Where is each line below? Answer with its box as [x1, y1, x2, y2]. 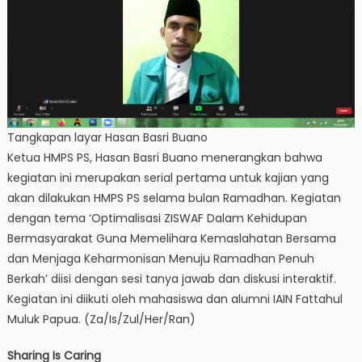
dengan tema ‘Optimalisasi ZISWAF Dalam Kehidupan [6, 210, 307, 227]
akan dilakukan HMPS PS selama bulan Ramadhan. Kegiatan [6, 190, 341, 207]
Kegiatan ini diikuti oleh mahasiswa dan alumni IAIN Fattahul [6, 291, 343, 308]
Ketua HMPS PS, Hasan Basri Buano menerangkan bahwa [6, 149, 322, 166]
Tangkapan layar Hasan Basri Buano [7, 129, 208, 146]
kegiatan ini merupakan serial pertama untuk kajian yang [6, 170, 329, 187]
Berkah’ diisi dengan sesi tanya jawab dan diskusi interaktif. [6, 271, 336, 288]
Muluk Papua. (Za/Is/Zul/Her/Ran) [6, 311, 196, 328]
